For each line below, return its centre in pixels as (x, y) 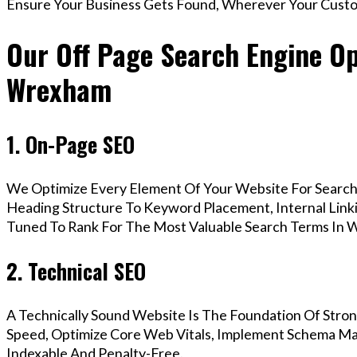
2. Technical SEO (76, 271)
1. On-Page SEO (71, 144)
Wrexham (59, 90)
